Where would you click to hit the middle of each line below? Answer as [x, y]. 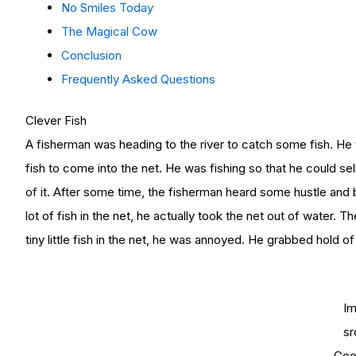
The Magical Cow [109, 31]
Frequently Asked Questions [138, 79]
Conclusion [91, 55]
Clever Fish [56, 121]
